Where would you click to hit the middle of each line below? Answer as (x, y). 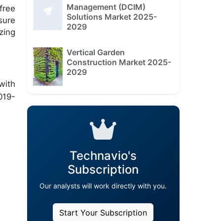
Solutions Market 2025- (111, 17)
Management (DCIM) (106, 7)
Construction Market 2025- (119, 62)
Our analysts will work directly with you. (103, 185)
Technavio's (103, 155)
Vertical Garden (95, 52)
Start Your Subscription (103, 212)
